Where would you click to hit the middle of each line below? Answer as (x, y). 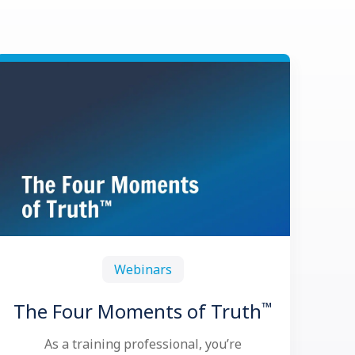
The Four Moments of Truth (137, 311)
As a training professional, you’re (143, 344)
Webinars (143, 269)
